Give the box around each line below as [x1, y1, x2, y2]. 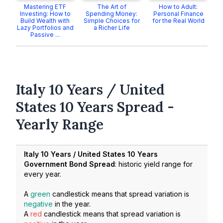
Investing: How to [19, 10, 71, 18]
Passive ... [30, 31, 60, 39]
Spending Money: [86, 10, 138, 18]
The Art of [97, 3, 126, 11]
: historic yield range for [115, 159, 193, 168]
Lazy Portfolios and [16, 24, 74, 32]
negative [24, 199, 53, 208]
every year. [24, 169, 61, 178]
